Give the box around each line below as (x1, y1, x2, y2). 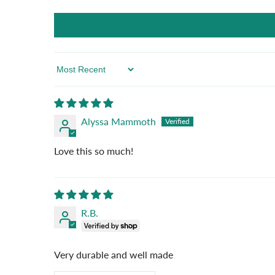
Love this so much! (54, 144, 133, 157)
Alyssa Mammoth (81, 115, 156, 127)
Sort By (53, 69, 85, 81)
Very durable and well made (54, 248, 173, 260)
